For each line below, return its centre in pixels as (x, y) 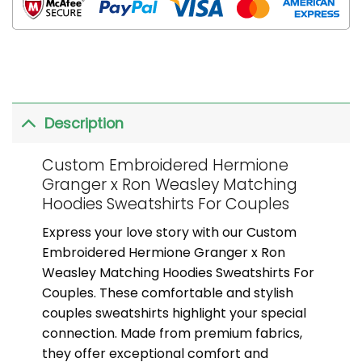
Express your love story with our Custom (169, 232)
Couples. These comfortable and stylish (167, 293)
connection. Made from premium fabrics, (172, 333)
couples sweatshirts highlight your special (174, 313)
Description (84, 123)
